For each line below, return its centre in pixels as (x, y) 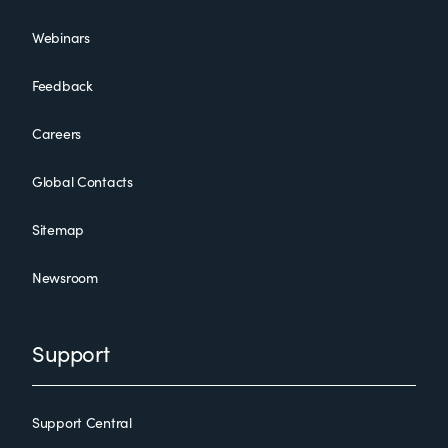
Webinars (61, 37)
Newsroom (65, 277)
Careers (57, 133)
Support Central (82, 422)
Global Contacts (82, 181)
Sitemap (58, 229)
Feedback (62, 85)
